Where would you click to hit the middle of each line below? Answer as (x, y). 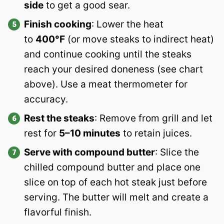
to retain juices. (156, 133)
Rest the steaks (59, 118)
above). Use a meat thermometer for (106, 84)
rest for (41, 133)
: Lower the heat (127, 24)
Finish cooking (58, 24)
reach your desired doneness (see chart (113, 69)
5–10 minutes (90, 133)
